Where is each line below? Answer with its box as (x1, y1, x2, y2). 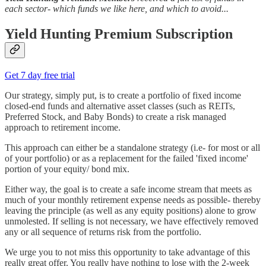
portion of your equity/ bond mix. (5, 163, 129, 174)
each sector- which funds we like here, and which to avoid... (5, 3, 229, 14)
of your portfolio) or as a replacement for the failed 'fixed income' (5, 153, 248, 163)
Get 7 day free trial (5, 69, 75, 80)
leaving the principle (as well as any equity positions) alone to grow (5, 205, 256, 216)
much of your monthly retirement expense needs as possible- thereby (5, 194, 261, 205)
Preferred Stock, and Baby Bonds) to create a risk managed (5, 111, 226, 122)
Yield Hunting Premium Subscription (5, 26, 233, 42)
